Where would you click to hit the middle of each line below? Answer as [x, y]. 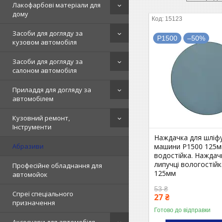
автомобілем [33, 99]
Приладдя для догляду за [52, 90]
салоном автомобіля [45, 70]
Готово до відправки [183, 210]
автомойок [30, 174]
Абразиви [28, 146]
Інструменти [32, 127]
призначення [34, 203]
